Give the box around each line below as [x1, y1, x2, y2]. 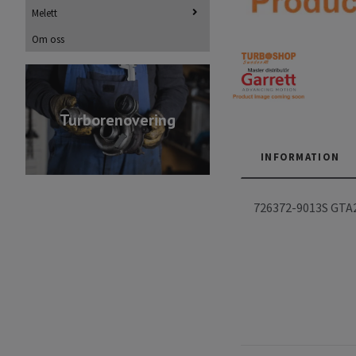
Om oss [32, 32, 64, 45]
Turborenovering [60, 109, 176, 130]
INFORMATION [261, 150, 340, 164]
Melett [32, 6, 57, 19]
